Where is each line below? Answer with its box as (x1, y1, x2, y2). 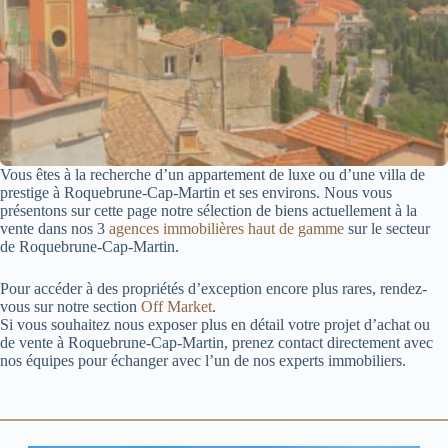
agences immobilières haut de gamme (109, 220, 344, 237)
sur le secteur (344, 220, 430, 237)
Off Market (141, 298, 212, 315)
